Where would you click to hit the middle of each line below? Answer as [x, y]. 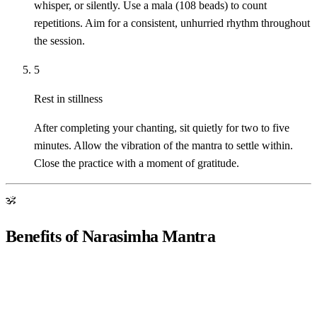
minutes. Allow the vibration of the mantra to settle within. [163, 146]
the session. [59, 41]
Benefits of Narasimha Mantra [111, 236]
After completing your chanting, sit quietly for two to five [162, 128]
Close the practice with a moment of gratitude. [137, 163]
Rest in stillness [68, 99]
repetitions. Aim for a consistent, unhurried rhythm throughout [172, 23]
